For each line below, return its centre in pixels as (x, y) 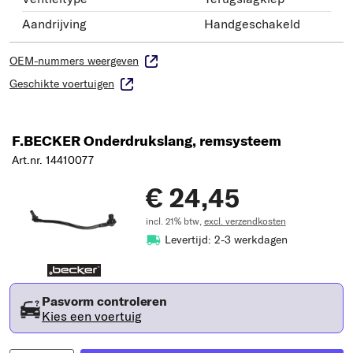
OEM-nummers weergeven (74, 60)
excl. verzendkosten (245, 221)
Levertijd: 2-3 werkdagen (226, 239)
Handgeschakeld (252, 23)
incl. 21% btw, (175, 221)
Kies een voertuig (92, 316)
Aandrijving (54, 23)
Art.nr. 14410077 (53, 160)
